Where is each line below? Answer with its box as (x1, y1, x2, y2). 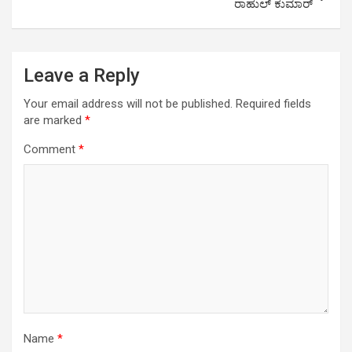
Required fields (236, 97, 311, 111)
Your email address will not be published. (24, 97, 233, 111)
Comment (24, 142, 79, 156)
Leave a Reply (24, 64, 140, 86)
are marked (24, 113, 85, 127)
